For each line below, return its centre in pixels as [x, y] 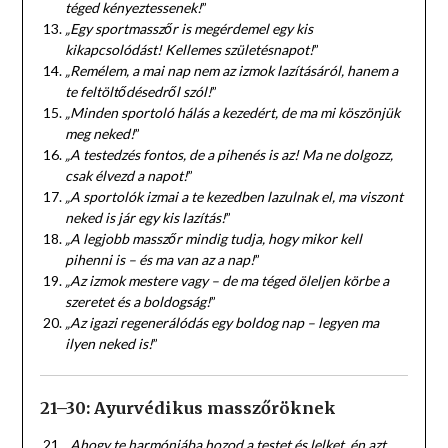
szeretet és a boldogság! [137, 301]
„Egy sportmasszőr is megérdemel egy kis [188, 28]
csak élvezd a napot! [126, 175]
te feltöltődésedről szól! [138, 91]
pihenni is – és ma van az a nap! [159, 259]
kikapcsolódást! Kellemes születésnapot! [189, 49]
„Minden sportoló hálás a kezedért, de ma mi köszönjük [232, 112]
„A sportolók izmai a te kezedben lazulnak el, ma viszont [233, 196]
